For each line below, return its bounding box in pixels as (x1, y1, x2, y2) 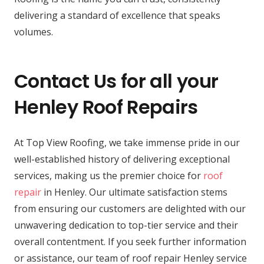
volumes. (14, 25, 53, 39)
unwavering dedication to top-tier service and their (14, 219, 238, 232)
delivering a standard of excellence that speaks (14, 9, 220, 22)
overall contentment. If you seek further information (14, 235, 246, 249)
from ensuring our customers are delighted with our (14, 202, 246, 216)
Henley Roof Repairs (14, 94, 198, 121)
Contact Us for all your (14, 68, 219, 95)
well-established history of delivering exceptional (14, 153, 230, 166)
